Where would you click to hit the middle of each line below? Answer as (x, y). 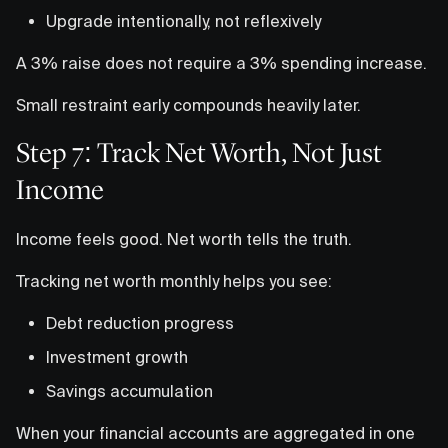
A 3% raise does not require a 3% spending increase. (221, 62)
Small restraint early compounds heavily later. (188, 104)
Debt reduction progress (140, 322)
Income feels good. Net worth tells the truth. (184, 238)
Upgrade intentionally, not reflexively (183, 20)
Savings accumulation (129, 390)
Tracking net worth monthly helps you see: (174, 280)
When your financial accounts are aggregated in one (215, 432)
